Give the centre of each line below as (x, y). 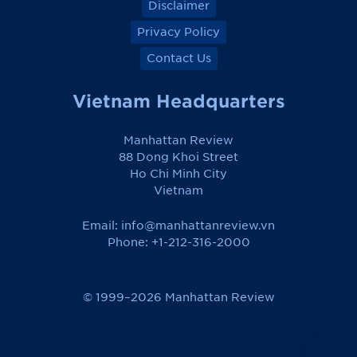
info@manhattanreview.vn (198, 225)
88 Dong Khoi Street (178, 157)
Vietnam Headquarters (178, 100)
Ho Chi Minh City (178, 173)
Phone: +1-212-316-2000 (178, 242)
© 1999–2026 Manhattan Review (178, 297)
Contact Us (178, 58)
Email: (102, 225)
